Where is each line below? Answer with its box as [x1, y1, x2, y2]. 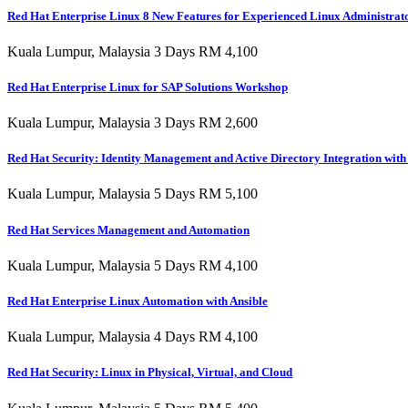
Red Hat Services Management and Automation [7, 222, 250, 237]
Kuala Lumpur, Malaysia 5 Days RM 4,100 [7, 257, 258, 273]
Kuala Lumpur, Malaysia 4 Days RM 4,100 [7, 329, 258, 345]
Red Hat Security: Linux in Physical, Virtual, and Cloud [7, 365, 292, 380]
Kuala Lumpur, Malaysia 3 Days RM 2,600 [7, 115, 258, 131]
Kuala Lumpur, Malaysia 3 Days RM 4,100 [7, 43, 258, 59]
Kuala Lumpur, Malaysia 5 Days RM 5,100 [7, 186, 258, 202]
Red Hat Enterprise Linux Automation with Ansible [7, 293, 268, 308]
